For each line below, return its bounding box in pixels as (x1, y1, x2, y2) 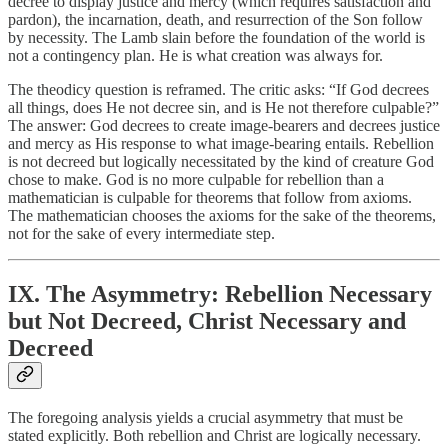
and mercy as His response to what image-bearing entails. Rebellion (8, 135, 434, 153)
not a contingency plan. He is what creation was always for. (8, 47, 383, 65)
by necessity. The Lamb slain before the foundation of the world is (8, 29, 425, 47)
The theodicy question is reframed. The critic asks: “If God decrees (8, 81, 429, 99)
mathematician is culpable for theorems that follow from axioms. (8, 189, 412, 207)
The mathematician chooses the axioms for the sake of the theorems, (8, 207, 436, 225)
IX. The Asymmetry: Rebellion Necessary (8, 281, 432, 308)
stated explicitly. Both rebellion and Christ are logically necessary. (8, 426, 421, 444)
